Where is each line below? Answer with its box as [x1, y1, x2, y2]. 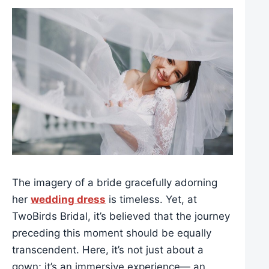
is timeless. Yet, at [106, 193, 197, 206]
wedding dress [31, 193, 106, 206]
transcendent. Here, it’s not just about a [12, 244, 204, 256]
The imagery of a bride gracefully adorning [12, 177, 217, 189]
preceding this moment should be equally [12, 227, 211, 240]
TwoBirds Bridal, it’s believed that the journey [12, 210, 230, 223]
